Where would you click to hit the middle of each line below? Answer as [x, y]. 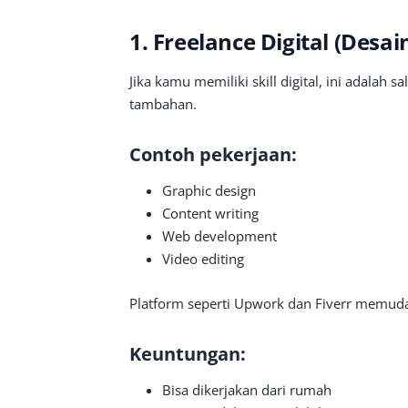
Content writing [210, 213]
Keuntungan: [188, 354]
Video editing [203, 259]
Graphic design [209, 190]
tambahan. [163, 104]
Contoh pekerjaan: [213, 154]
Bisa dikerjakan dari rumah [247, 390]
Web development [219, 236]
